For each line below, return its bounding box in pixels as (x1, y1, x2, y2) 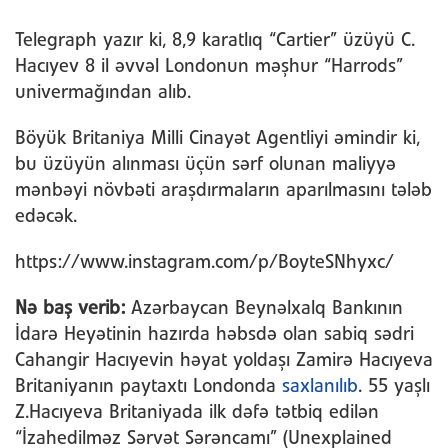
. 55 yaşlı (358, 378, 430, 397)
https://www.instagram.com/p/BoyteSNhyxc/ (15, 254, 394, 273)
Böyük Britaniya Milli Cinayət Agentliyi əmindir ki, (15, 130, 420, 149)
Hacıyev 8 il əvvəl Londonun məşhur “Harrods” (15, 58, 403, 77)
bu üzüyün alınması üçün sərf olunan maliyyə (15, 156, 396, 175)
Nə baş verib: (15, 300, 125, 319)
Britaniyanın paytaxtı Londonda (15, 378, 282, 397)
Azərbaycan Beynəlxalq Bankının (125, 300, 403, 319)
